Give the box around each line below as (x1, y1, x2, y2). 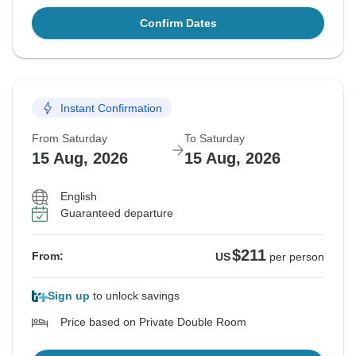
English (60, 190, 97, 203)
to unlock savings (90, 289, 180, 303)
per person (269, 250, 324, 264)
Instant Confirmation (60, 101, 162, 114)
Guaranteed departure (60, 207, 173, 220)
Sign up (48, 289, 90, 303)
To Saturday (184, 132, 245, 145)
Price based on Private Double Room (60, 315, 246, 329)
